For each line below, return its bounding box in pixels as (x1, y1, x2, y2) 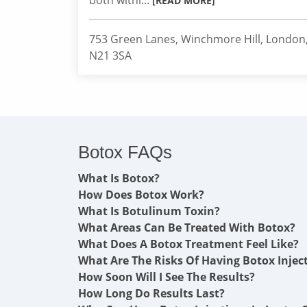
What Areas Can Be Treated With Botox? (78, 220, 295, 235)
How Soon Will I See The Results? (78, 269, 255, 284)
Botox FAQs (78, 142, 172, 162)
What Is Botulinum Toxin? (78, 204, 220, 219)
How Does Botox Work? (78, 187, 204, 202)
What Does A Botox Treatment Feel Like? (78, 236, 299, 251)
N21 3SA (89, 48, 132, 63)
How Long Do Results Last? (78, 286, 225, 301)
